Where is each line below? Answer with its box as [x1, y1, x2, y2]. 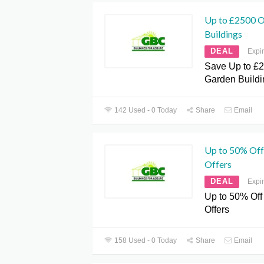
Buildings [204, 28, 242, 40]
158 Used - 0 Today [113, 236, 177, 245]
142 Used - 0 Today [113, 106, 177, 115]
